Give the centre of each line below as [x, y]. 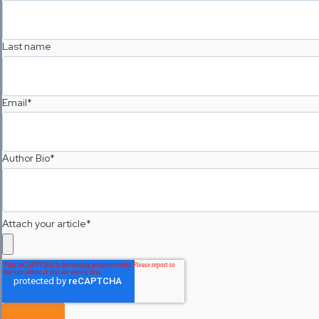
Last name [27, 46]
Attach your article [44, 224]
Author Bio [26, 158]
